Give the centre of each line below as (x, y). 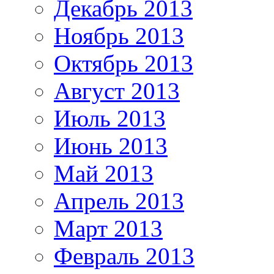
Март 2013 (108, 229)
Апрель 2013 (119, 201)
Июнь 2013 (111, 146)
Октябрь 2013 (124, 64)
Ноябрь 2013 (119, 36)
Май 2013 (104, 174)
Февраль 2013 (124, 256)
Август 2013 (117, 91)
